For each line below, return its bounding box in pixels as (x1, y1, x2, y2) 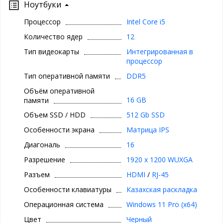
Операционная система (24, 200, 104, 210)
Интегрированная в (126, 47, 193, 57)
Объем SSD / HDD (24, 110, 86, 120)
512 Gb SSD (126, 110, 165, 120)
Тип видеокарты (24, 47, 79, 57)
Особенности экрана (24, 125, 95, 135)
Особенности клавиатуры (24, 185, 111, 195)
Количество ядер (24, 32, 83, 42)
